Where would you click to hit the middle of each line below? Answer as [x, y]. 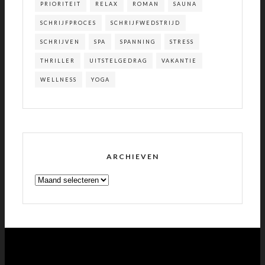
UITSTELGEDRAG [118, 60]
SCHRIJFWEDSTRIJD [146, 22]
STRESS [182, 41]
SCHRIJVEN [60, 41]
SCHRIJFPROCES [68, 22]
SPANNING [138, 41]
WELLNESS [59, 79]
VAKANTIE [179, 60]
